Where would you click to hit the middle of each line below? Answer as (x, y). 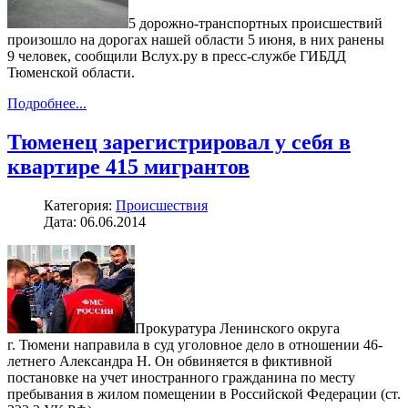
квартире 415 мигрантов (128, 166)
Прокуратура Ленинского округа (237, 328)
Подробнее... (47, 104)
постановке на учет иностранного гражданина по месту (181, 377)
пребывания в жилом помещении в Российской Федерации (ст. (204, 393)
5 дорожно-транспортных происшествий (255, 24)
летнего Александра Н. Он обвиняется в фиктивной (170, 361)
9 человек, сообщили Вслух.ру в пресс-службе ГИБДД (177, 56)
